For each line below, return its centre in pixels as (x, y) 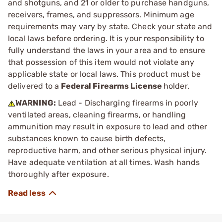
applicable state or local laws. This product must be (105, 74)
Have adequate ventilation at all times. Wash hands (104, 162)
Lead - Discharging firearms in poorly (127, 103)
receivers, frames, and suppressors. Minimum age (101, 14)
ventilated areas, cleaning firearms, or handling (97, 114)
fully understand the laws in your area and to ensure (107, 50)
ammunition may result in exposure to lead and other (108, 126)
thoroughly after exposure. (58, 174)
